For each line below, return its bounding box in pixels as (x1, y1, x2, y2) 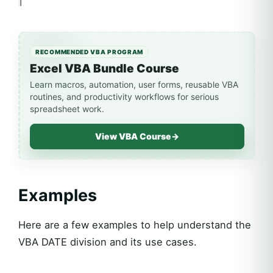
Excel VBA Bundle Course (30, 62, 179, 76)
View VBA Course (95, 131, 171, 142)
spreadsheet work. (30, 104, 104, 115)
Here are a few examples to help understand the (18, 219, 251, 232)
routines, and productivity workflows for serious (30, 91, 219, 102)
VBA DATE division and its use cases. (18, 236, 197, 249)
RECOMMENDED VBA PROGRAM (35, 48, 144, 56)
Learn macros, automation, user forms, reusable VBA (30, 79, 238, 90)
